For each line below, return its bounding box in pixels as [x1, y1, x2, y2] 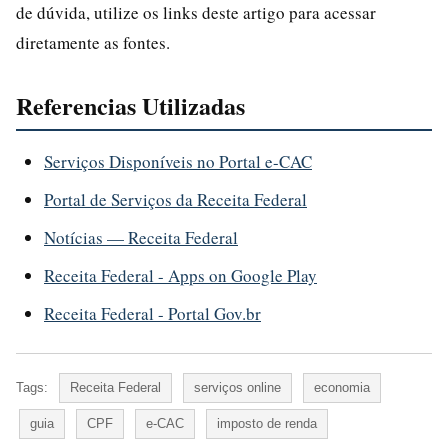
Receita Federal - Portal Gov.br [44, 301, 261, 325]
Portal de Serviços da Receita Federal [44, 187, 307, 211]
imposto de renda [217, 415, 317, 431]
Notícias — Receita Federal [44, 225, 238, 249]
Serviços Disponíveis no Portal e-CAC [44, 149, 312, 173]
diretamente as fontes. [16, 30, 170, 54]
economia [314, 379, 370, 395]
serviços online [194, 379, 281, 395]
